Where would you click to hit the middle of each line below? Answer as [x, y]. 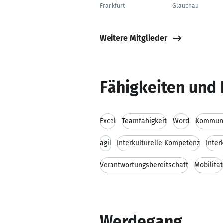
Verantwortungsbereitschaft [144, 165]
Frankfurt [112, 6]
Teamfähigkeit [144, 121]
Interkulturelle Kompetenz [158, 143]
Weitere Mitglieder [133, 38]
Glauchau [185, 6]
